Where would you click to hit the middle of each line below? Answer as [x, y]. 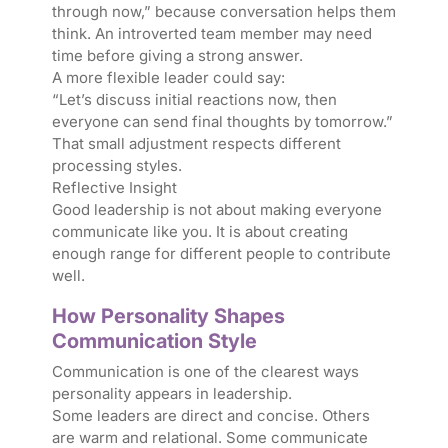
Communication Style [154, 341]
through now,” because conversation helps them [223, 12]
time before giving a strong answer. [177, 56]
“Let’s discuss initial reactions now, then [194, 100]
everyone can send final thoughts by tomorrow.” [222, 122]
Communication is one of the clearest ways [205, 372]
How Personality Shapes [168, 316]
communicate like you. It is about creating [199, 232]
